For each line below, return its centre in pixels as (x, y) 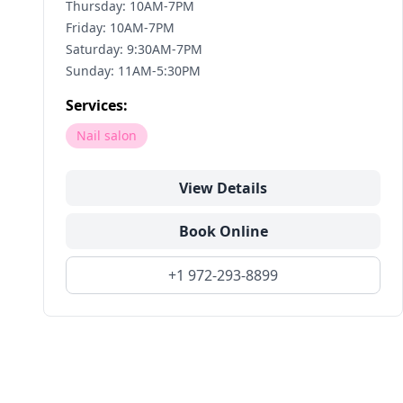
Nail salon (107, 135)
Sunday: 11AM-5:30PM (133, 71)
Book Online (223, 231)
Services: (97, 105)
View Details (223, 188)
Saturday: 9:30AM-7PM (134, 49)
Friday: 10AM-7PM (120, 27)
